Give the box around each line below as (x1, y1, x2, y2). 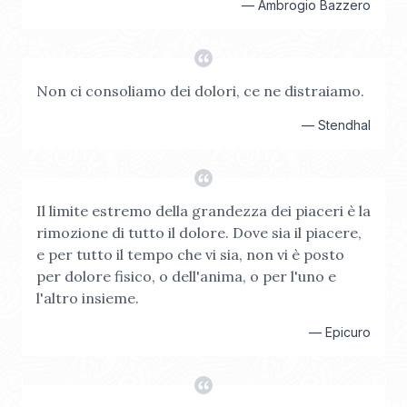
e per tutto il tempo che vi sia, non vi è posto (36, 245, 344, 263)
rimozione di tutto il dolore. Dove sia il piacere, (36, 223, 362, 242)
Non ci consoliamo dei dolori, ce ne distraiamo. (36, 82, 364, 100)
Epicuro (325, 324, 371, 340)
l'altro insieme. (36, 289, 139, 307)
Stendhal (318, 117, 371, 133)
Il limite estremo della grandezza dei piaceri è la (36, 202, 371, 220)
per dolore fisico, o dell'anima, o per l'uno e (36, 267, 336, 285)
